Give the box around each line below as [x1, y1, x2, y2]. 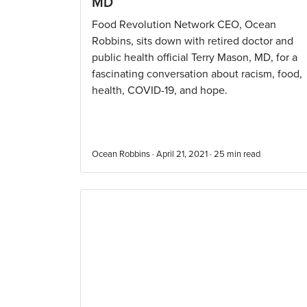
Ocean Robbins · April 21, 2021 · [92, 149, 214, 160]
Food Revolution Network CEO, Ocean [92, 18, 276, 32]
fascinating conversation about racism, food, [92, 67, 302, 81]
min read [227, 149, 260, 160]
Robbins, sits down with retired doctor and [92, 34, 293, 48]
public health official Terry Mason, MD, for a [92, 51, 297, 64]
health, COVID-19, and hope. [92, 84, 228, 97]
